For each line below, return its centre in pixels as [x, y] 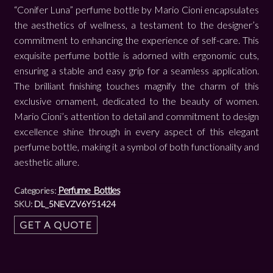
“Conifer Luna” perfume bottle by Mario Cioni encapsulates [136, 10]
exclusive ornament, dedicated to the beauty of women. [136, 101]
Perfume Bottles [89, 190]
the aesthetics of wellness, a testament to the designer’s [136, 25]
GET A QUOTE [56, 225]
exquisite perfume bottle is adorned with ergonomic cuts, [136, 55]
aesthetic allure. [46, 162]
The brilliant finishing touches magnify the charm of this [136, 86]
